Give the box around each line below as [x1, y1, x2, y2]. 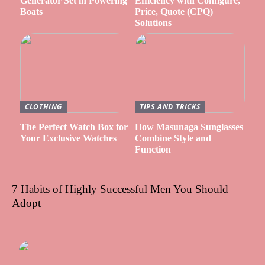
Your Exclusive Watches [20, 133, 117, 144]
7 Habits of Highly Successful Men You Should [12, 182, 228, 195]
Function [134, 144, 171, 155]
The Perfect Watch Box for [20, 122, 128, 132]
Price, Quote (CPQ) [134, 7, 213, 17]
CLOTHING [24, 101, 63, 112]
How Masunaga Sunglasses [134, 122, 243, 132]
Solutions [134, 18, 172, 28]
